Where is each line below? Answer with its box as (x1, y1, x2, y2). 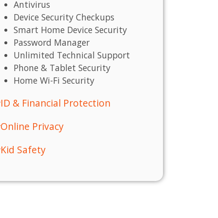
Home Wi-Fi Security (14, 74, 95, 87)
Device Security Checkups (14, 11, 115, 23)
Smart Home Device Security (14, 24, 127, 36)
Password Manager (14, 36, 90, 49)
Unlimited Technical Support (14, 49, 130, 61)
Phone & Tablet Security (14, 62, 111, 74)
